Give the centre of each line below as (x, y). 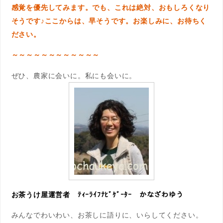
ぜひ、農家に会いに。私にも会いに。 (74, 75)
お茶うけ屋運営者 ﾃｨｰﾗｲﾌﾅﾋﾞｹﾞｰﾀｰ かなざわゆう (97, 194)
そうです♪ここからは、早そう (61, 21)
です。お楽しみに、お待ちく (159, 21)
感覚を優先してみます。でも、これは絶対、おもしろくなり (111, 7)
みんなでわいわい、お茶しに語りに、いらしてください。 (107, 215)
